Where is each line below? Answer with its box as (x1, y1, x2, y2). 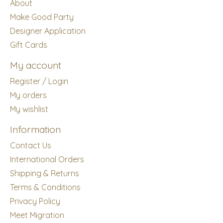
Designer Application (10, 26, 86, 36)
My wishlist (10, 104, 48, 114)
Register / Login (10, 76, 68, 86)
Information (10, 123, 61, 135)
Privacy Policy (10, 196, 60, 206)
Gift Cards (10, 40, 47, 50)
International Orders (10, 154, 84, 164)
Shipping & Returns (10, 168, 79, 178)
